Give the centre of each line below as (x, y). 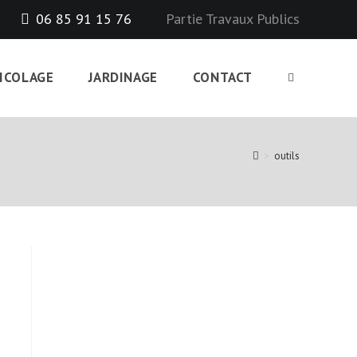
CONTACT (222, 77)
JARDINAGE (123, 77)
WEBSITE (309, 154)
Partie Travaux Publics (233, 19)
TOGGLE (307, 76)
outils (287, 156)
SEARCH (306, 231)
